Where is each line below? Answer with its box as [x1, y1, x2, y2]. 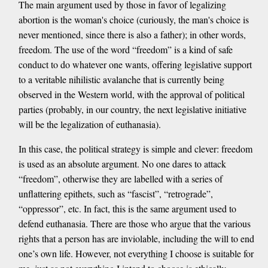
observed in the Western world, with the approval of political [18, 88, 245, 101]
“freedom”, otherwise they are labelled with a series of [18, 172, 223, 185]
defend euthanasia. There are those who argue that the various [18, 217, 251, 230]
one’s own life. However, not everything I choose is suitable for [18, 247, 254, 260]
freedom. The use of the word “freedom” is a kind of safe [18, 43, 233, 56]
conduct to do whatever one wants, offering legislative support [18, 58, 252, 71]
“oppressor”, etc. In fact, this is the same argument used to [18, 202, 236, 215]
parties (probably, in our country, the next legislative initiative [18, 103, 246, 116]
